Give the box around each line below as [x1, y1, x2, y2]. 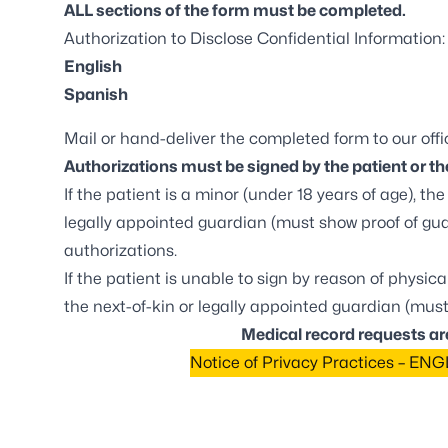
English [64, 57, 122, 76]
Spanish [64, 85, 128, 104]
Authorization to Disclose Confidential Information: [64, 29, 445, 48]
